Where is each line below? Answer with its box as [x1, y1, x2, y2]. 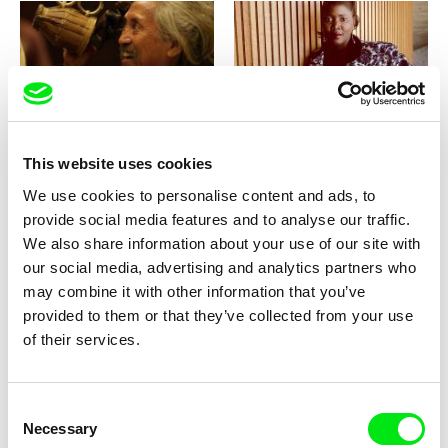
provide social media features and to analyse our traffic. [23, 210, 411, 228]
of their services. [23, 330, 140, 348]
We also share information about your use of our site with [23, 234, 421, 252]
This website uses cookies [23, 155, 213, 172]
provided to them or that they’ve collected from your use [23, 306, 413, 324]
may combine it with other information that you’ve [23, 282, 366, 300]
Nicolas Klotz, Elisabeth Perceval [234, 433, 393, 445]
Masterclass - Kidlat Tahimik [20, 119, 202, 136]
